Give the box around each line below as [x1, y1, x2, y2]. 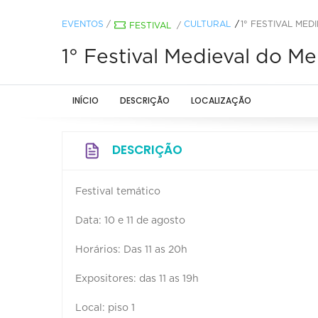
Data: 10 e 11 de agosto [75, 215, 188, 226]
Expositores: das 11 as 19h [75, 273, 202, 284]
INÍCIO [72, 94, 99, 106]
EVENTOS [62, 19, 104, 28]
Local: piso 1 [75, 302, 135, 313]
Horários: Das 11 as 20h [75, 244, 190, 255]
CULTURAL [184, 19, 231, 28]
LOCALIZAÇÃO [191, 94, 251, 106]
